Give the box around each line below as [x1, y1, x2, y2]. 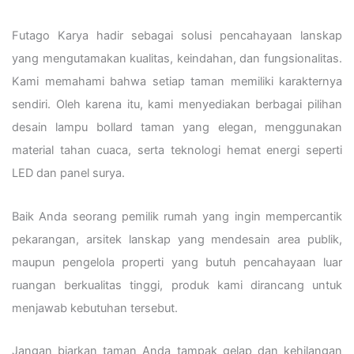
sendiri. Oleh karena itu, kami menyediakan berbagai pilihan [12, 97, 342, 112]
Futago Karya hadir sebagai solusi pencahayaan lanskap [12, 28, 342, 43]
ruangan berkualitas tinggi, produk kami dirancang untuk [12, 277, 342, 292]
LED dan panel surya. [12, 166, 125, 181]
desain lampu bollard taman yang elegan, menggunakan [12, 120, 342, 135]
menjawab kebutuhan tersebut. [12, 300, 178, 315]
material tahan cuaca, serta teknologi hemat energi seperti [12, 143, 342, 158]
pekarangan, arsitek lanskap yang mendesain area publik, [12, 232, 342, 247]
